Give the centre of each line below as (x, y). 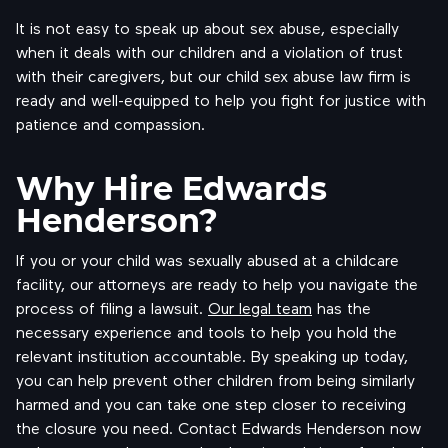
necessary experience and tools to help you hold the (206, 331)
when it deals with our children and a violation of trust (209, 51)
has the (341, 307)
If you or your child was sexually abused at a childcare (207, 259)
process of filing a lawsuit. (112, 307)
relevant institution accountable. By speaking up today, (212, 355)
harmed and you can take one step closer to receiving (211, 403)
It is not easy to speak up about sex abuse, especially (207, 27)
